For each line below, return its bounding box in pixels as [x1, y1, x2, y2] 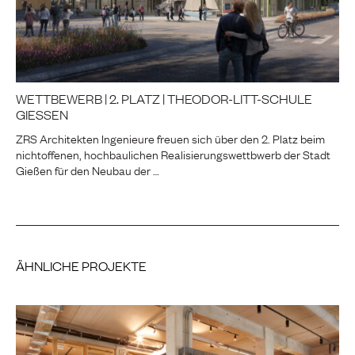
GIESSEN [16, 105, 68, 123]
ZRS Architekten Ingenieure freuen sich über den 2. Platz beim [16, 128, 325, 147]
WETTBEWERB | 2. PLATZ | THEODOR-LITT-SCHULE [16, 89, 312, 107]
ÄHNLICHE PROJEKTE [16, 256, 147, 274]
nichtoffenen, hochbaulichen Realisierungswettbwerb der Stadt [16, 144, 330, 162]
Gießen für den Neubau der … [16, 160, 159, 178]
